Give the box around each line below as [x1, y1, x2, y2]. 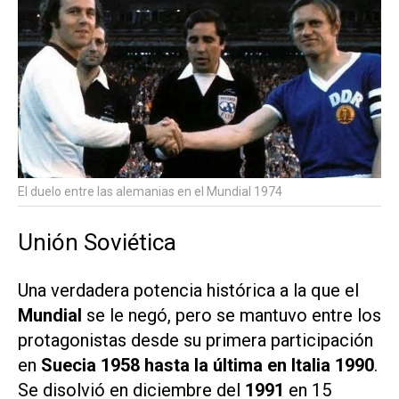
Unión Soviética [18, 228, 176, 256]
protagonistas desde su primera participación [18, 329, 373, 351]
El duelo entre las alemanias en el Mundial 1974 [18, 183, 282, 199]
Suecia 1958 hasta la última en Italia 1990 [37, 354, 374, 376]
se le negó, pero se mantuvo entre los [86, 304, 381, 326]
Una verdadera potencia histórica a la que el [18, 279, 359, 301]
